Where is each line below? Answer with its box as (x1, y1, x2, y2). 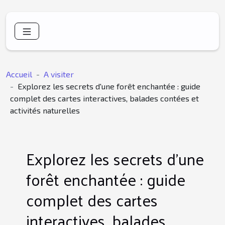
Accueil (6, 69, 32, 79)
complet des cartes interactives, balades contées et (10, 93, 199, 103)
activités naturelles (10, 105, 80, 116)
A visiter (44, 69, 74, 79)
